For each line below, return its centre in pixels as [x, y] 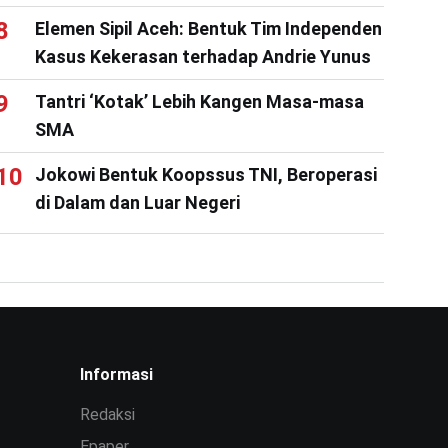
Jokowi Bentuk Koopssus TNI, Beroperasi [205, 174]
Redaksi [107, 414]
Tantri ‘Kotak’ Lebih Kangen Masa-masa [199, 101]
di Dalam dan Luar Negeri [137, 202]
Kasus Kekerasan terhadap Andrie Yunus [202, 56]
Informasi [116, 374]
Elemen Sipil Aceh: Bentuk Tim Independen [208, 28]
